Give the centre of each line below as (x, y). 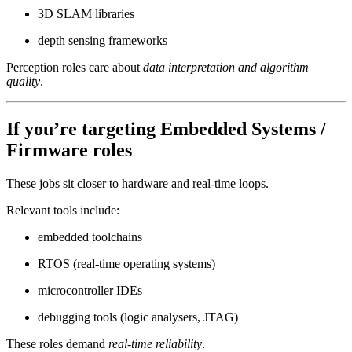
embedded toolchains (90, 236)
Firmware (47, 150)
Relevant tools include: (63, 210)
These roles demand (57, 343)
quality (23, 81)
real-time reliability (155, 343)
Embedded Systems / (243, 128)
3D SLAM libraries (86, 13)
